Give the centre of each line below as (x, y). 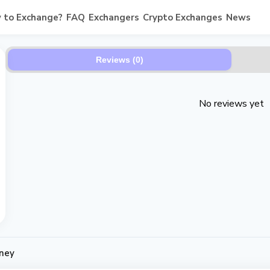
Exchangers (114, 17)
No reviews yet (231, 104)
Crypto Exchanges (182, 17)
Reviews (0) (120, 60)
